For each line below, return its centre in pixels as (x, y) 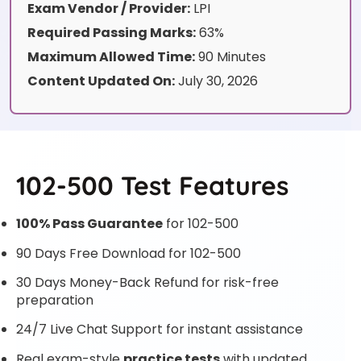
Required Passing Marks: (112, 33)
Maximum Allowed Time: (111, 57)
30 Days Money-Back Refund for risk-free (147, 282)
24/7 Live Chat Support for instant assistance (160, 330)
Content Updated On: (101, 81)
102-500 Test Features (152, 186)
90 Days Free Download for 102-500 (129, 253)
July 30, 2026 (216, 81)
